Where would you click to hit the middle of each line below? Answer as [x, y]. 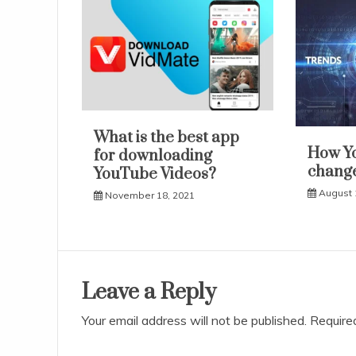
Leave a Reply [149, 292]
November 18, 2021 [150, 195]
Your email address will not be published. [194, 320]
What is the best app [166, 138]
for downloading [153, 157]
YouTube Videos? [155, 175]
